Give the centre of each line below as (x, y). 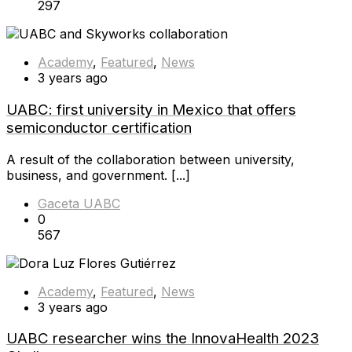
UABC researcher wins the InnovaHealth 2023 (163, 339)
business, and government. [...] (98, 175)
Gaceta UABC (79, 203)
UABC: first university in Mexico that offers (151, 109)
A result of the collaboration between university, (150, 159)
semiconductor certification (99, 127)
